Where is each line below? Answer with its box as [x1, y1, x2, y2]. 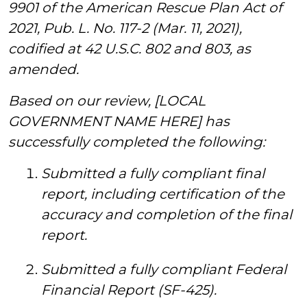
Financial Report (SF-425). [41, 282, 217, 298]
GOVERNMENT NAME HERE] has [8, 113, 230, 130]
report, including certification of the [41, 186, 284, 202]
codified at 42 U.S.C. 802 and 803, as [8, 40, 251, 57]
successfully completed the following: [8, 134, 265, 150]
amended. [8, 61, 79, 77]
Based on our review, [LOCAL [8, 93, 206, 109]
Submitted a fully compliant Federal [41, 261, 286, 278]
